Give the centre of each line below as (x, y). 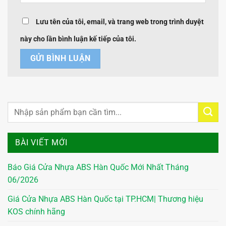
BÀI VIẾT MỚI (41, 143)
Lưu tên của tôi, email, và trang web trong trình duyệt (120, 22)
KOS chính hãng (36, 212)
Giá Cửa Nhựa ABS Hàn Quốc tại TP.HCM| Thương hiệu (105, 199)
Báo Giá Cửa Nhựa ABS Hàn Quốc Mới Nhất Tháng (98, 167)
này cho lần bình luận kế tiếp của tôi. (78, 39)
